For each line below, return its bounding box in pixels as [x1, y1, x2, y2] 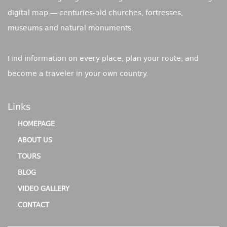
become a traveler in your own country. [8, 68, 148, 80]
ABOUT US [18, 136, 52, 146]
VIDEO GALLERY [18, 184, 69, 195]
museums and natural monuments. [8, 23, 133, 34]
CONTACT [18, 201, 49, 211]
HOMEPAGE [18, 120, 55, 130]
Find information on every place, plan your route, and [8, 53, 199, 64]
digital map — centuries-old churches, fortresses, [8, 8, 183, 19]
